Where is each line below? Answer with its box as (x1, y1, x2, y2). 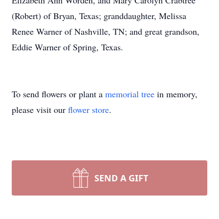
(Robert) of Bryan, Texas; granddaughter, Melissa (12, 10, 186, 22)
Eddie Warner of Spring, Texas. (12, 41, 123, 53)
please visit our (12, 104, 68, 115)
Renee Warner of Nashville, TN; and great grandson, (12, 25, 199, 37)
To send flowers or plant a (12, 88, 105, 100)
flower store (68, 104, 109, 115)
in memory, (154, 88, 197, 100)
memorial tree (105, 88, 154, 100)
